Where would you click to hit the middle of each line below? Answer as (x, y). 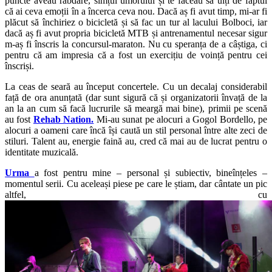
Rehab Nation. (63, 119)
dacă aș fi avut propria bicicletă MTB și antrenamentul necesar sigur (136, 33)
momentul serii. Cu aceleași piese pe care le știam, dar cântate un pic (136, 183)
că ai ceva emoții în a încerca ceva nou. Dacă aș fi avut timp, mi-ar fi (136, 11)
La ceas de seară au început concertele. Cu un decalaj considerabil (136, 86)
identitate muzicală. (42, 152)
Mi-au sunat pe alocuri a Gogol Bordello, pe (181, 119)
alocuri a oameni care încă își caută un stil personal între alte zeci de (136, 130)
